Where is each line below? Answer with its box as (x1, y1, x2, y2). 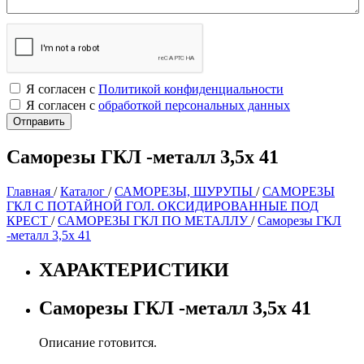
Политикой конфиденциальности (98, 82, 284, 96)
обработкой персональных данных (98, 98, 290, 112)
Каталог (60, 184, 108, 198)
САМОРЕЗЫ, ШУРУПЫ (115, 184, 256, 198)
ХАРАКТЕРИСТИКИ (39, 258, 229, 280)
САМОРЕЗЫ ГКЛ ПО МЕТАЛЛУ (58, 213, 251, 227)
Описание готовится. (39, 335, 157, 349)
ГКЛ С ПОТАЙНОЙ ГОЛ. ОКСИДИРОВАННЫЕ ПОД (6, 198, 318, 213)
